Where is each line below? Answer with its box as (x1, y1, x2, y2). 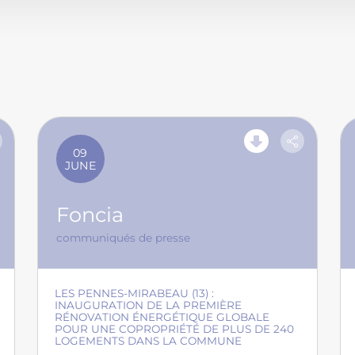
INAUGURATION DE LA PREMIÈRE (55, 299, 242, 312)
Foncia (56, 202, 124, 227)
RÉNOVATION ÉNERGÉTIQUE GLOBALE (55, 311, 270, 324)
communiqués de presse (56, 231, 191, 245)
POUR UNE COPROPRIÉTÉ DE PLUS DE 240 (55, 323, 295, 336)
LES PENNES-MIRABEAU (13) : (55, 287, 215, 300)
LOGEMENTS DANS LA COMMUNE (55, 334, 242, 348)
